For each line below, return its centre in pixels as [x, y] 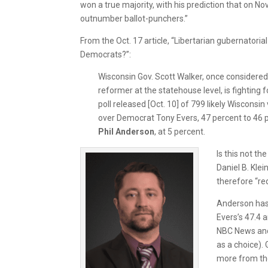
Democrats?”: [106, 54]
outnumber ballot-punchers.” [134, 18]
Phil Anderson [127, 131]
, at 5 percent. [180, 131]
